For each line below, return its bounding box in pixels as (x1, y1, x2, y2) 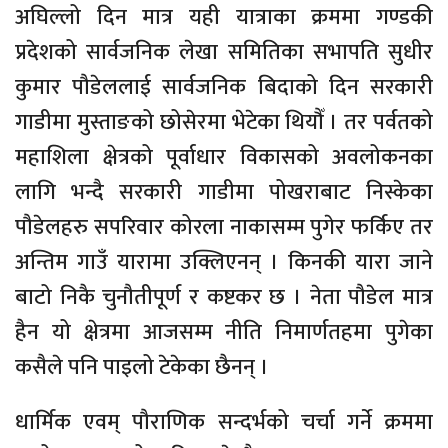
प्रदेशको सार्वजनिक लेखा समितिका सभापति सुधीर (15, 33, 433, 71)
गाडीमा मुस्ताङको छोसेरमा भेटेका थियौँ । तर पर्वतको (15, 103, 433, 141)
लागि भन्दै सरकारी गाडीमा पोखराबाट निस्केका (15, 173, 433, 211)
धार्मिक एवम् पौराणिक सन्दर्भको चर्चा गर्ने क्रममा (15, 403, 433, 441)
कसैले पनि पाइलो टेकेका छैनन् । (15, 348, 269, 386)
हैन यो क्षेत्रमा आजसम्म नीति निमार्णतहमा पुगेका (15, 313, 433, 351)
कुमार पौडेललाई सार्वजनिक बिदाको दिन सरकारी (15, 68, 433, 106)
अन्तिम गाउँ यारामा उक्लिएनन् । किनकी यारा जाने (15, 243, 433, 281)
